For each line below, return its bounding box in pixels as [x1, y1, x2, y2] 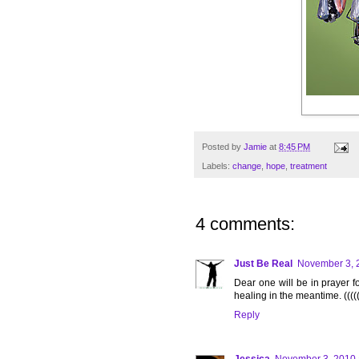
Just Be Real [234, 258, 292, 270]
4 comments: [196, 214, 295, 235]
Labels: [202, 161, 232, 171]
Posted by [202, 142, 244, 152]
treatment [290, 161, 327, 171]
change [232, 161, 261, 171]
